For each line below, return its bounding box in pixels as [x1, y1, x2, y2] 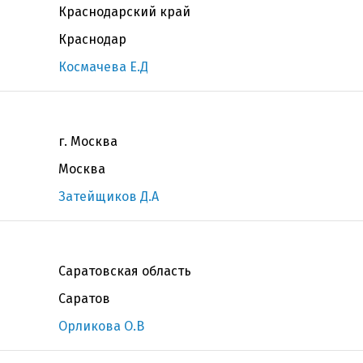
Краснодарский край [58, 4, 190, 19]
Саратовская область [58, 263, 191, 279]
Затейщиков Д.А [58, 189, 159, 204]
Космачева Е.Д [58, 59, 148, 75]
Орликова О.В [58, 318, 144, 334]
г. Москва [58, 134, 117, 149]
